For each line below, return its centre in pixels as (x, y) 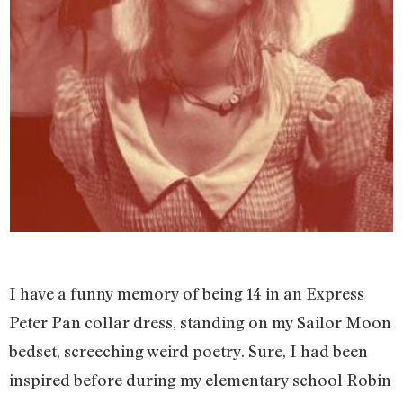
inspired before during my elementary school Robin (200, 380)
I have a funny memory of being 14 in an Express (187, 294)
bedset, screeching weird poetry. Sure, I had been (188, 351)
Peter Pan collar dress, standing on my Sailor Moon (200, 322)
